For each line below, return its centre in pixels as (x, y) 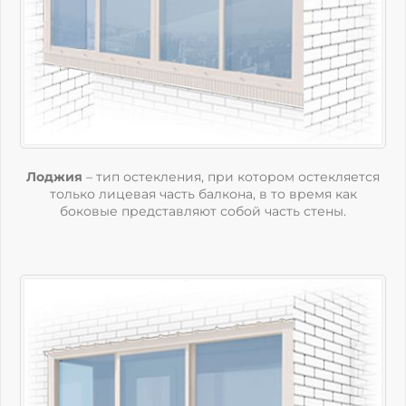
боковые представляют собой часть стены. (203, 211)
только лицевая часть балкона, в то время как (203, 194)
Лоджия (54, 177)
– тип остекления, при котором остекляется (231, 177)
